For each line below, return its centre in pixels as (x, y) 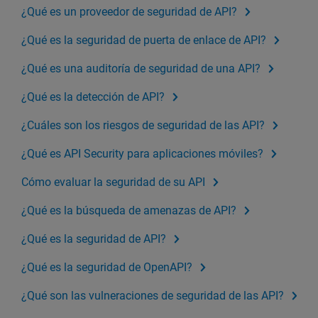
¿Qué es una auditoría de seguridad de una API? (141, 69)
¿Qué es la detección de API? (93, 97)
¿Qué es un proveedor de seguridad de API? (129, 12)
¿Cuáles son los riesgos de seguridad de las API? (143, 126)
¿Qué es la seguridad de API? (94, 239)
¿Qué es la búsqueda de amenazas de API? (129, 211)
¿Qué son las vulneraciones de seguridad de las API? (153, 296)
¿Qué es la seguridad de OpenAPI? (107, 268)
